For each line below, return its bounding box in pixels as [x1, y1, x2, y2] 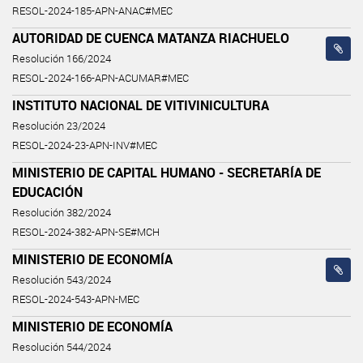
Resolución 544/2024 [12, 340, 111, 354]
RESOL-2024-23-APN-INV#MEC [12, 138, 157, 152]
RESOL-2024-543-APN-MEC [12, 292, 139, 306]
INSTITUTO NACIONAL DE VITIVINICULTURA [12, 96, 269, 114]
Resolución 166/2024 [12, 51, 111, 66]
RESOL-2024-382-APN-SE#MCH [12, 224, 160, 239]
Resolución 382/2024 [12, 205, 111, 220]
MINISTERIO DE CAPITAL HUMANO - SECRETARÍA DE [12, 163, 321, 181]
